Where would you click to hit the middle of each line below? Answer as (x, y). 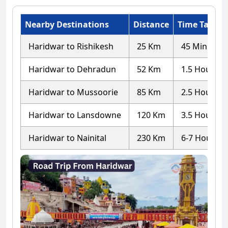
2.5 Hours (200, 92)
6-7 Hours (200, 138)
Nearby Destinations (67, 25)
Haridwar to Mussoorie (73, 92)
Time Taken (201, 25)
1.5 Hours (200, 69)
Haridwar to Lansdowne (75, 115)
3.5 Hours (200, 115)
